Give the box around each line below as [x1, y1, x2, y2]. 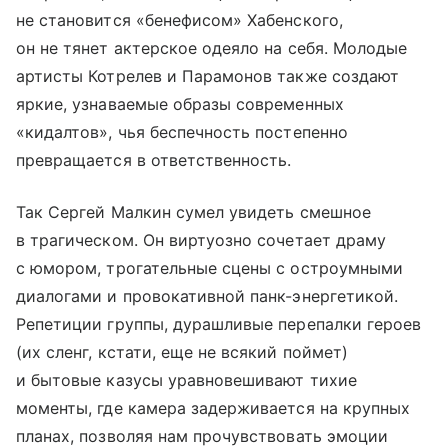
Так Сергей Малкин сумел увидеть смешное [16, 202, 371, 222]
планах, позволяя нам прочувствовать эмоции [16, 426, 389, 446]
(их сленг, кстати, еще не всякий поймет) [16, 342, 348, 362]
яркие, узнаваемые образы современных [16, 94, 344, 114]
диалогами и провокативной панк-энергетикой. [16, 286, 399, 306]
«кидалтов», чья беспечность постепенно [16, 122, 348, 142]
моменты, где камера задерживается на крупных [16, 398, 411, 418]
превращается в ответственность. [16, 150, 292, 170]
